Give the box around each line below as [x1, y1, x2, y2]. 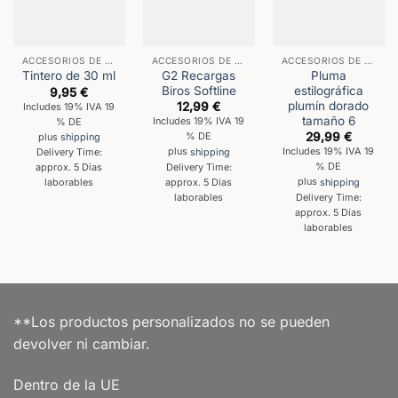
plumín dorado [288, 98, 370, 113]
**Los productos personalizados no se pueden [13, 313, 330, 331]
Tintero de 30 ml [22, 68, 116, 84]
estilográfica [293, 83, 363, 98]
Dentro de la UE [13, 375, 120, 394]
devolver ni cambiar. [13, 335, 150, 354]
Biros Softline [161, 83, 236, 98]
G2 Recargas [162, 68, 236, 83]
